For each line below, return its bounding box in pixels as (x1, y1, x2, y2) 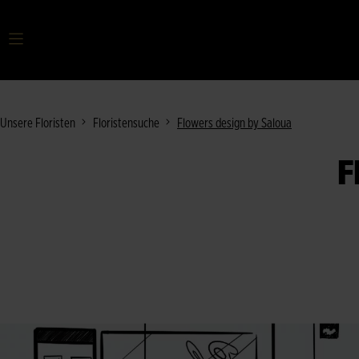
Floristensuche (93, 117, 159, 130)
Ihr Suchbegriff (46, 41, 104, 52)
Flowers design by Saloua (177, 117, 292, 130)
